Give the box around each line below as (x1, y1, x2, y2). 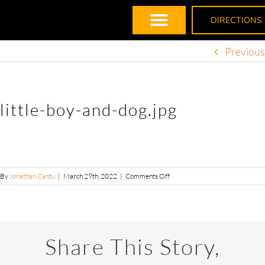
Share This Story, (45, 233, 220, 260)
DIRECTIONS (210, 14, 262, 26)
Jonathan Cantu (9, 172, 55, 181)
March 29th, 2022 (63, 172, 117, 181)
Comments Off (125, 172, 170, 181)
